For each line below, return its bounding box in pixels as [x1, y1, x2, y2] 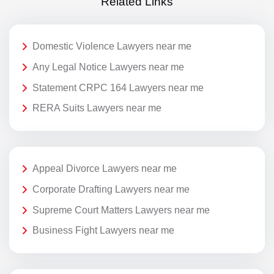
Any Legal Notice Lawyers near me [32, 61, 184, 72]
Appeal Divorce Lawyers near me [32, 163, 177, 174]
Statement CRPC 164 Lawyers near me [32, 82, 204, 93]
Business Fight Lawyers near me [32, 225, 174, 236]
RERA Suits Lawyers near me [32, 103, 161, 114]
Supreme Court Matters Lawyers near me [32, 204, 210, 215]
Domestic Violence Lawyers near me [32, 41, 191, 52]
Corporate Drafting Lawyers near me [32, 183, 190, 194]
